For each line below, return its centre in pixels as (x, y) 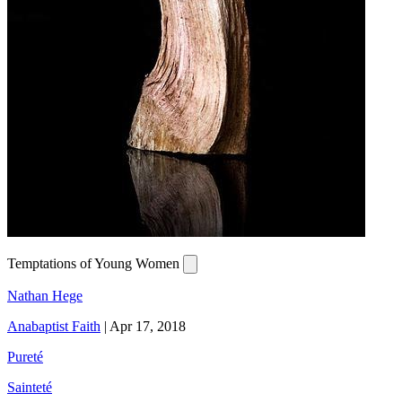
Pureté (25, 356)
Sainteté (30, 387)
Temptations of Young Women (95, 263)
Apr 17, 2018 (148, 326)
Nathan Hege (45, 295)
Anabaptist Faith (54, 326)
